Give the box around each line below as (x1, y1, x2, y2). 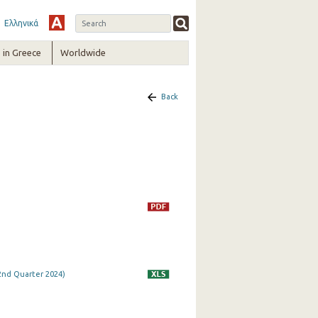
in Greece (2, 48, 41, 57)
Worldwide (60, 48, 106, 57)
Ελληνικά (4, 18, 38, 28)
